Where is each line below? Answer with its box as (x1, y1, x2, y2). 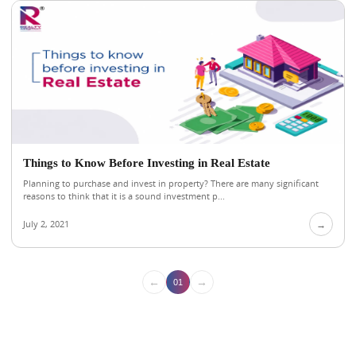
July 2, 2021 (23, 218, 69, 230)
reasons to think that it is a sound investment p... (23, 190, 225, 202)
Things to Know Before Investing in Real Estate (23, 157, 270, 169)
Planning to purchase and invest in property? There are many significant (23, 177, 319, 189)
